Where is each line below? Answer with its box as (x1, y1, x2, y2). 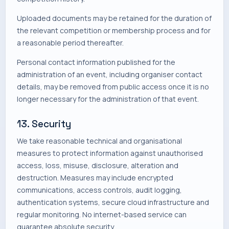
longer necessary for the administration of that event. (17, 94, 199, 104)
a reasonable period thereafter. (17, 38, 124, 48)
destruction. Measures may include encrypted (17, 173, 173, 182)
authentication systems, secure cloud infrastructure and (17, 197, 209, 207)
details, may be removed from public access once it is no (17, 82, 209, 91)
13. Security (17, 118, 71, 130)
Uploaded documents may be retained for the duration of (17, 13, 212, 23)
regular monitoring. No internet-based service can (17, 210, 187, 219)
